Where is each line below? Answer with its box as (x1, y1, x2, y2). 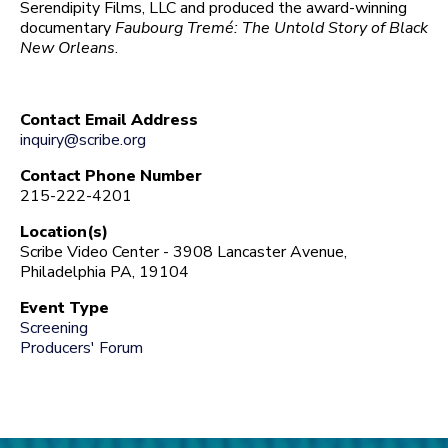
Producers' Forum (20, 336, 143, 359)
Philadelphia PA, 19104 (20, 260, 189, 283)
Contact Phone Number (20, 164, 202, 187)
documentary (20, 16, 115, 39)
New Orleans (20, 36, 115, 59)
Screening (20, 316, 88, 339)
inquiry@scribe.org (20, 128, 146, 151)
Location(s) (20, 220, 108, 243)
